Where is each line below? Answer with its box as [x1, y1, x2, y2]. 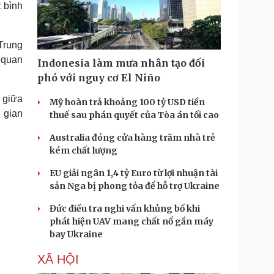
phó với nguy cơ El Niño [37, 72, 160, 84]
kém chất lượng [50, 145, 117, 156]
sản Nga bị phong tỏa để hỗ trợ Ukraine [50, 180, 220, 191]
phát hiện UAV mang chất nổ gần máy [50, 216, 213, 227]
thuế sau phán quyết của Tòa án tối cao [50, 109, 219, 120]
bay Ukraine [50, 229, 103, 240]
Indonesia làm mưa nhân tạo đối [37, 57, 205, 69]
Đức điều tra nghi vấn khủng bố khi [50, 203, 200, 214]
